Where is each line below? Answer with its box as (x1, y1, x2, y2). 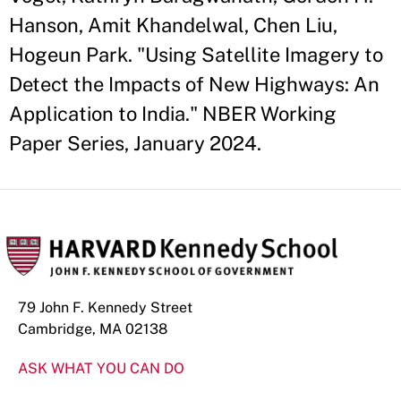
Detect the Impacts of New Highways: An (9, 73, 380, 96)
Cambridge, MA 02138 (18, 320, 167, 337)
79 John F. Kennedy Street (18, 299, 192, 316)
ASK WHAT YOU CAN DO (18, 360, 184, 377)
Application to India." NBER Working (9, 102, 337, 125)
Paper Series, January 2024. (9, 132, 261, 155)
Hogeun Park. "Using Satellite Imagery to (9, 43, 383, 66)
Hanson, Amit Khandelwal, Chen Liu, (9, 13, 337, 37)
